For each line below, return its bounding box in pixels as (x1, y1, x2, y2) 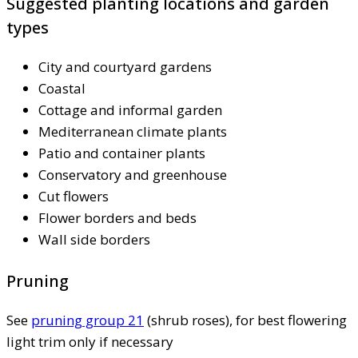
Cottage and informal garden (38, 100, 222, 119)
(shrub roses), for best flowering (144, 310, 347, 329)
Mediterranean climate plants (38, 121, 227, 141)
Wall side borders (38, 229, 150, 249)
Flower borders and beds (38, 208, 197, 227)
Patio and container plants (38, 143, 205, 162)
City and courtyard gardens (38, 57, 212, 76)
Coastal (38, 78, 86, 97)
